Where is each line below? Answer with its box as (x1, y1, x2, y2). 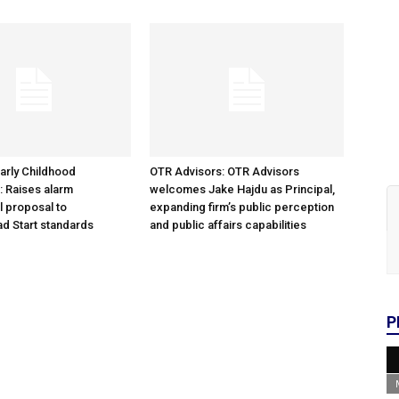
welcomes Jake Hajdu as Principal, (150, 183, 335, 196)
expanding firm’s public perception (150, 200, 334, 214)
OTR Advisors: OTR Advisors (150, 165, 299, 178)
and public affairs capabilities (150, 218, 306, 232)
